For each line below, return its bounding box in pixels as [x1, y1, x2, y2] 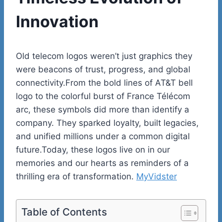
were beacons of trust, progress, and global [16, 64, 190, 74]
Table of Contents [21, 205, 107, 218]
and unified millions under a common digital [16, 131, 190, 141]
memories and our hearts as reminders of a [16, 158, 189, 168]
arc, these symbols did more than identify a [16, 104, 189, 114]
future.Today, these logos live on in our [16, 144, 170, 155]
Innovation [16, 11, 99, 31]
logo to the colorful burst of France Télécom [16, 91, 190, 101]
